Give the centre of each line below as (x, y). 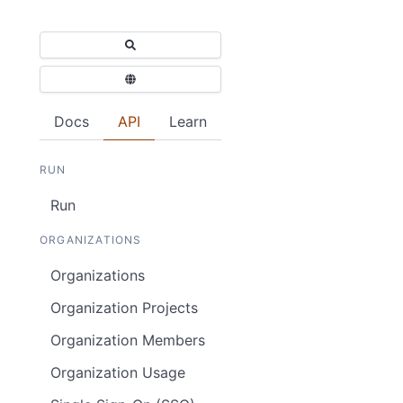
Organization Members (128, 340)
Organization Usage (118, 373)
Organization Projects (124, 308)
